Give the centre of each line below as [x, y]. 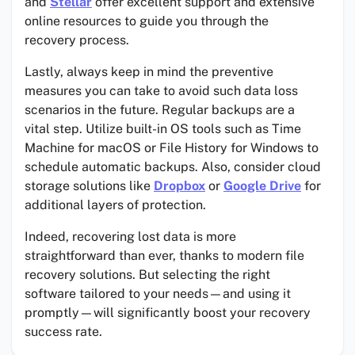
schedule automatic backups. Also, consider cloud [173, 167]
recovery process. [77, 40]
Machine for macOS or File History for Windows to [172, 148]
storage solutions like [89, 186]
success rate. [63, 332]
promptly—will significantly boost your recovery [168, 313]
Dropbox [179, 186]
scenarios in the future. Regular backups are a [160, 110]
